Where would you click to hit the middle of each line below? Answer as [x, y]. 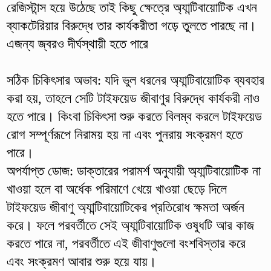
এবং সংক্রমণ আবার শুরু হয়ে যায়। [81, 261]
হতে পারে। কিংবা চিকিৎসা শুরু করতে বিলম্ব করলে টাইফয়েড [134, 116]
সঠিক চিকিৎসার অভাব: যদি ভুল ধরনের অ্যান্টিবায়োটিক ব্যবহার [135, 80]
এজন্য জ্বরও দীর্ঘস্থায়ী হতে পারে [77, 44]
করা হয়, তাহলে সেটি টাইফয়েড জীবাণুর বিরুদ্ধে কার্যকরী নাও [133, 98]
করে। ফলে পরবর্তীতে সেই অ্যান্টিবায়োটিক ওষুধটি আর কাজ [130, 225]
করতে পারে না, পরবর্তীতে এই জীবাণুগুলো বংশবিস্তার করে [126, 243]
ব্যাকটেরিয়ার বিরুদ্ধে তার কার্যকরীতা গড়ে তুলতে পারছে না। [131, 25]
